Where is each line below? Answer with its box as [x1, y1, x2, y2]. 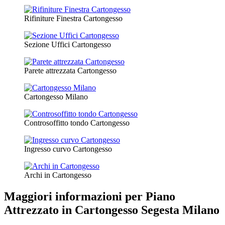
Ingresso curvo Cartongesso [24, 145, 112, 154]
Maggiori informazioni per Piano [4, 190, 175, 203]
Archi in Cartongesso [24, 171, 91, 180]
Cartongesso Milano [24, 92, 88, 101]
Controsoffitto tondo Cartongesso [24, 119, 130, 128]
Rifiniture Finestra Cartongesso [24, 14, 123, 23]
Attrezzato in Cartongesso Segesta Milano [4, 203, 219, 217]
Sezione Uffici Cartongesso [24, 40, 111, 49]
